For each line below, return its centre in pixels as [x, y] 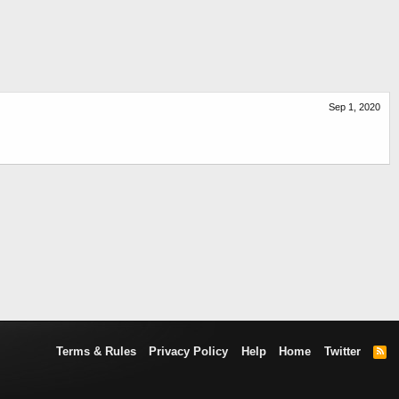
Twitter [342, 352]
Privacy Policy [189, 352]
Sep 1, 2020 [354, 107]
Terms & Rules [96, 352]
